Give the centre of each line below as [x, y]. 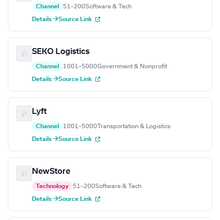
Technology [52, 186]
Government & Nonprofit [132, 67]
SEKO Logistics [61, 52]
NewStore [51, 172]
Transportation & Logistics [134, 126]
